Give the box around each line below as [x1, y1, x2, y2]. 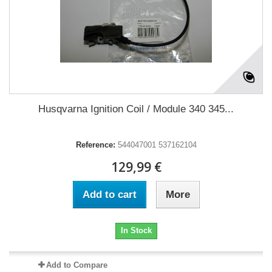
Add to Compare [46, 260, 107, 270]
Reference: [75, 140, 115, 149]
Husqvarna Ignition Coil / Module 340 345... [38, 103, 234, 115]
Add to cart [82, 188, 137, 200]
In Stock [120, 225, 152, 235]
